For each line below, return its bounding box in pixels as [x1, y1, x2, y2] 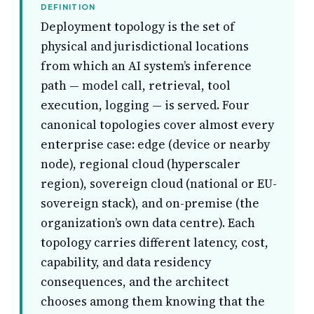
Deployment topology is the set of [40, 18, 235, 36]
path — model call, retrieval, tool [40, 77, 231, 95]
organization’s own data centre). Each [40, 214, 255, 232]
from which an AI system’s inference [40, 57, 252, 75]
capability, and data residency [40, 254, 211, 271]
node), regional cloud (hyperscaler [40, 156, 240, 173]
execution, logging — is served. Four [40, 97, 250, 114]
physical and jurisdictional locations [40, 38, 249, 55]
